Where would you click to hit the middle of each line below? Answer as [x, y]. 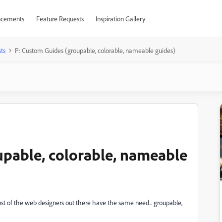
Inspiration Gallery [120, 19]
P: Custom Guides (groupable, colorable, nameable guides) [95, 50]
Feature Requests [60, 19]
